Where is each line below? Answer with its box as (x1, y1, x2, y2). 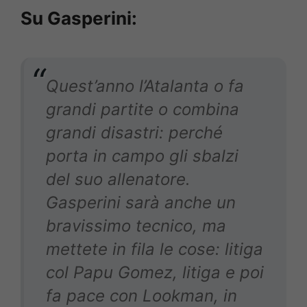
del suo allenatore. (46, 169, 191, 190)
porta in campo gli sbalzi (46, 146, 238, 167)
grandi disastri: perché (46, 123, 223, 143)
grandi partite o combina (46, 99, 239, 120)
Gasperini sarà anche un (46, 193, 236, 213)
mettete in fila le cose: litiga (46, 239, 263, 260)
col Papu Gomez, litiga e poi (46, 262, 264, 283)
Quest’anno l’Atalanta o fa (46, 76, 244, 97)
